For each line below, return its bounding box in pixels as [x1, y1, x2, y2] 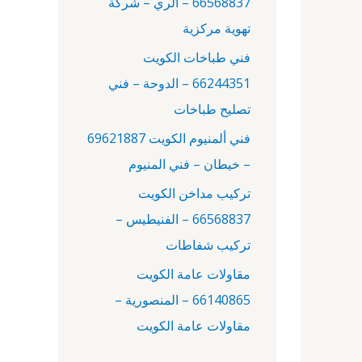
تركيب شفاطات [166, 236, 250, 254]
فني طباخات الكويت [143, 48, 250, 66]
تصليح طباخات [174, 100, 250, 118]
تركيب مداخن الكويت [138, 184, 250, 202]
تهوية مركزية [183, 19, 250, 37]
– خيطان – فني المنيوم [128, 155, 250, 173]
